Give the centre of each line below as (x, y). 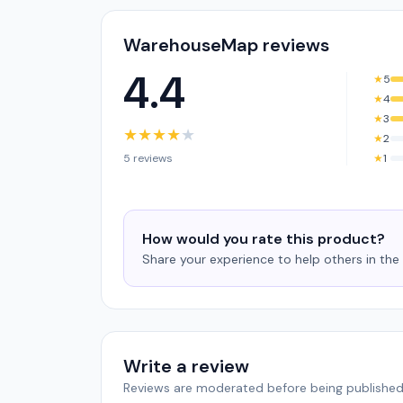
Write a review (186, 366)
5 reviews (148, 158)
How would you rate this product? (264, 239)
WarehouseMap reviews (226, 45)
